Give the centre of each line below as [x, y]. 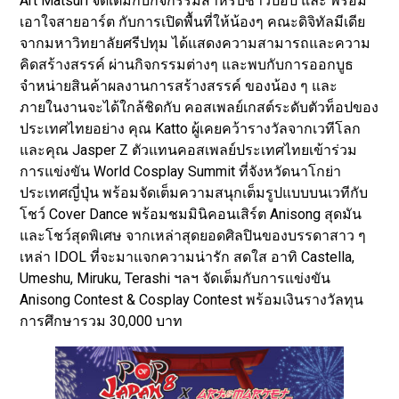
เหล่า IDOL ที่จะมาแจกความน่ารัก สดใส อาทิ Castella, [187, 256]
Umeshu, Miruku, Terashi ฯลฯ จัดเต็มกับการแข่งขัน [175, 278]
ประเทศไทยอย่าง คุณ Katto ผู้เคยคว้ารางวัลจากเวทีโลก [191, 128]
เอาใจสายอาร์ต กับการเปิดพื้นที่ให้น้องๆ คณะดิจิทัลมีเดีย [193, 21]
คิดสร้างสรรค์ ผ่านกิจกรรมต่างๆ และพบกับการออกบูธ [187, 64]
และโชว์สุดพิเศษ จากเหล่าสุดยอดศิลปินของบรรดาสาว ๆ [193, 235]
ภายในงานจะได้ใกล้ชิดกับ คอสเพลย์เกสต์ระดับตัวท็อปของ [199, 107]
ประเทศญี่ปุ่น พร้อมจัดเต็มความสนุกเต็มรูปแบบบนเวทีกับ [194, 192]
